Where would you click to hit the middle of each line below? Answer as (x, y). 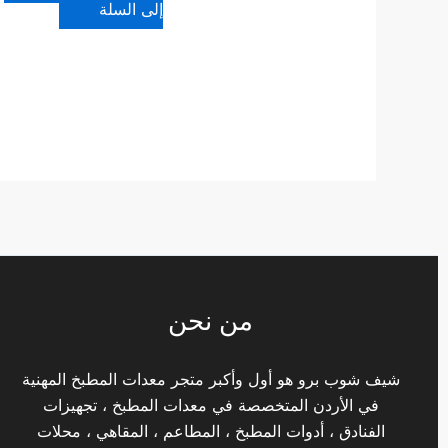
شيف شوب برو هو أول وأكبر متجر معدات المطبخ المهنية (210, 379)
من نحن (211, 321)
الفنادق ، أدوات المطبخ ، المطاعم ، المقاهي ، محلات (210, 431)
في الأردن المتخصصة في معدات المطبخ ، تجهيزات (210, 405)
